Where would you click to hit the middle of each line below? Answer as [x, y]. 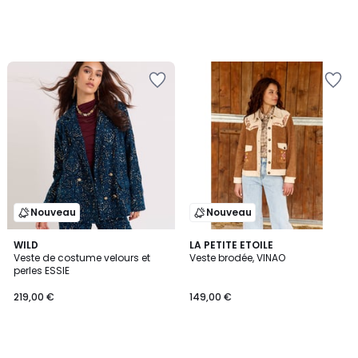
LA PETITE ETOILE [231, 245]
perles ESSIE [42, 270]
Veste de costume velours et [82, 258]
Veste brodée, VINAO [237, 258]
